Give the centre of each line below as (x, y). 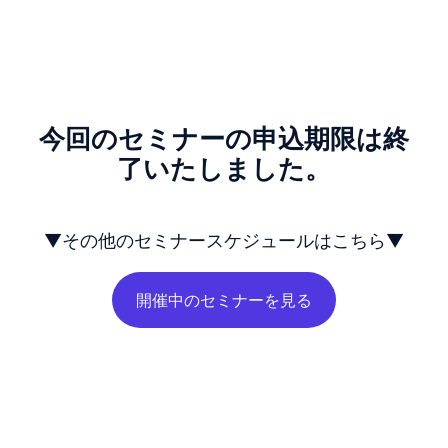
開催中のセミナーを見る (224, 300)
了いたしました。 (224, 168)
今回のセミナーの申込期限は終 (224, 138)
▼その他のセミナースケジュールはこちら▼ (224, 241)
